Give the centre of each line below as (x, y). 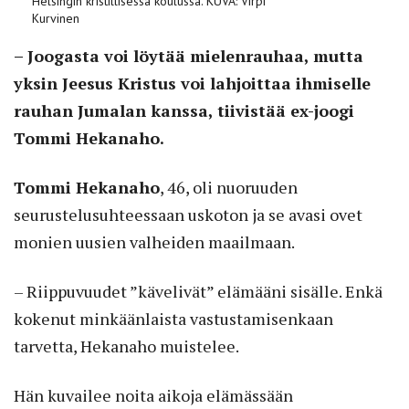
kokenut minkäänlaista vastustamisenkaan (173, 318)
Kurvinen (56, 18)
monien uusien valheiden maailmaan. (154, 241)
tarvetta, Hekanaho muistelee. (126, 346)
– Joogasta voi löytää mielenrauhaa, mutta (189, 55)
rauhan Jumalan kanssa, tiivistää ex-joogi (184, 110)
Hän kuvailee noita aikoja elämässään (153, 395)
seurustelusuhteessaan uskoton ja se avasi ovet (188, 214)
